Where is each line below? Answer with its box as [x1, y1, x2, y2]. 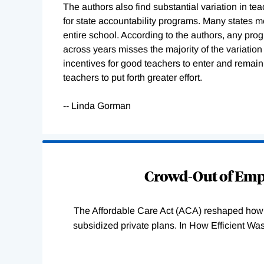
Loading [42, 142, 77, 153]
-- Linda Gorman [63, 101, 131, 111]
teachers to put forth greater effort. [63, 72, 202, 83]
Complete [42, 156, 83, 167]
